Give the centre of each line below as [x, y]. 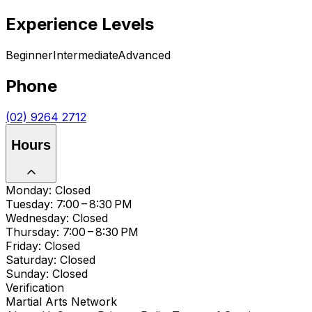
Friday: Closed [43, 245]
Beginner [29, 55]
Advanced [144, 55]
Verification [35, 287]
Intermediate [85, 55]
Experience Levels [80, 24]
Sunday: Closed [47, 273]
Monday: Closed [48, 190]
